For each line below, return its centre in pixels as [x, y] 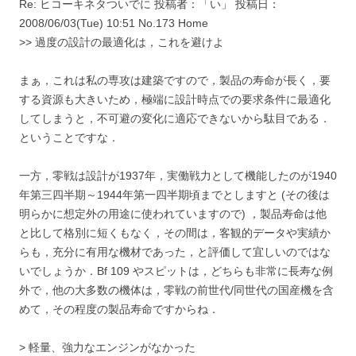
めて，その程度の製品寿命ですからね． [119, 309]
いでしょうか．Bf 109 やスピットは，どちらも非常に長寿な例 [176, 271]
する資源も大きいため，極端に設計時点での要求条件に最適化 [175, 99]
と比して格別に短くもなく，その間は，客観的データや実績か [175, 232]
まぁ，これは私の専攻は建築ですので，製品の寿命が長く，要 [175, 80]
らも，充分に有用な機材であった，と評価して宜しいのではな [175, 252]
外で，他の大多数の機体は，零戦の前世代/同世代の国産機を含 [176, 290]
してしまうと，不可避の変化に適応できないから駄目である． [175, 118]
